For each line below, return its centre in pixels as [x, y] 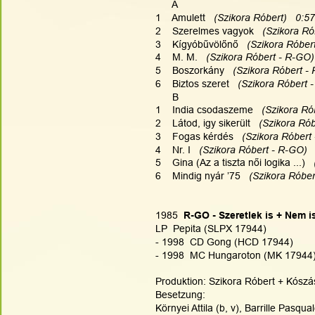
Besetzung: [180, 295]
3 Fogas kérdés [197, 136]
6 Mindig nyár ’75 [201, 176]
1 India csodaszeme [207, 110]
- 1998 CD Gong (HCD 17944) [224, 242]
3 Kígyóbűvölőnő [200, 44]
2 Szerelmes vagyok [207, 31]
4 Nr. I [176, 149]
